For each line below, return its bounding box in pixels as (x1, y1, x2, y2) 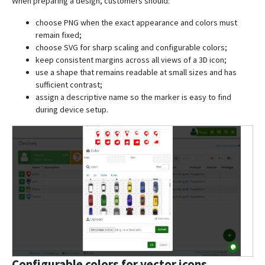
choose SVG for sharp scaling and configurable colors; (35, 42, 227, 53)
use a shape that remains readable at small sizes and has (35, 67, 237, 78)
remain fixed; (35, 30, 82, 41)
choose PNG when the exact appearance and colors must (35, 17, 237, 28)
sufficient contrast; (35, 79, 102, 91)
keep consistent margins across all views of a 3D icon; (35, 54, 227, 66)
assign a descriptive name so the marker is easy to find (35, 92, 231, 103)
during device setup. (35, 104, 108, 115)
